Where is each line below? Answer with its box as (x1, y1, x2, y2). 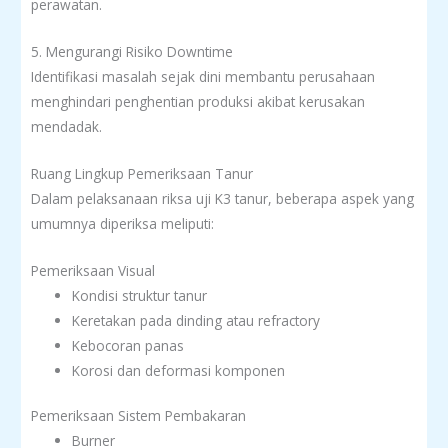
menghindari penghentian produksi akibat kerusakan (31, 92, 365, 112)
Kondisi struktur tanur (72, 285, 208, 305)
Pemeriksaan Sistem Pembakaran (31, 406, 246, 426)
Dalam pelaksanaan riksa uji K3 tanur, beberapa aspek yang (31, 189, 414, 209)
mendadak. (31, 117, 102, 137)
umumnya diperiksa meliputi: (31, 214, 214, 234)
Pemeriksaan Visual (31, 260, 155, 280)
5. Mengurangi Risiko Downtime (31, 42, 233, 62)
